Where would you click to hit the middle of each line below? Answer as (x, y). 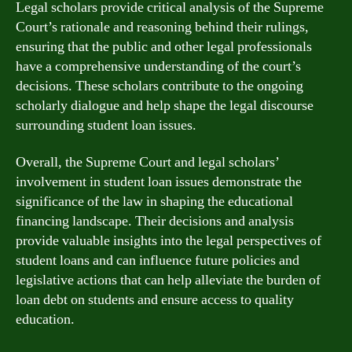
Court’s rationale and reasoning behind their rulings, (162, 27)
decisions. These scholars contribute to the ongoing (159, 86)
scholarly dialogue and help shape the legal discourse (165, 105)
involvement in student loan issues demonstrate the (159, 182)
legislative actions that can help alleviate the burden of (168, 280)
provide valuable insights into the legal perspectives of (169, 241)
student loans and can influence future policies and (158, 260)
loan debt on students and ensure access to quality (155, 300)
